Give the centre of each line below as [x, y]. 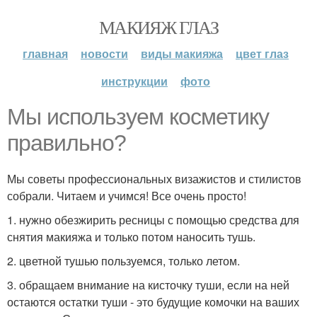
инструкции [134, 81]
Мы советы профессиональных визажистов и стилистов [154, 179]
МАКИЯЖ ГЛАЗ [158, 27]
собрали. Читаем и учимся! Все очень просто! [127, 196]
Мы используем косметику [138, 117]
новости [104, 53]
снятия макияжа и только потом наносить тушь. [131, 237]
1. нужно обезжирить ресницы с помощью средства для [153, 220]
